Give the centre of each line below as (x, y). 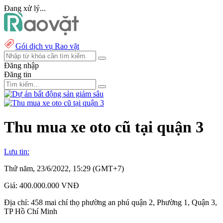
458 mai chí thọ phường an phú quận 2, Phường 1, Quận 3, (124, 202)
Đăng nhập (21, 65)
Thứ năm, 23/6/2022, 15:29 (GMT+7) (64, 168)
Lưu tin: (17, 151)
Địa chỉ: (17, 202)
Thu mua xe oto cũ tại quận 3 (104, 127)
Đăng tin (18, 74)
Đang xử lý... (25, 8)
